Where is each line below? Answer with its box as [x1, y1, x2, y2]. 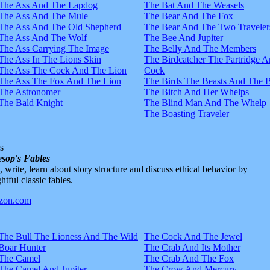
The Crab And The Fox [144, 253, 234, 263]
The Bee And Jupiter [144, 32, 223, 43]
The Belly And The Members [144, 43, 256, 54]
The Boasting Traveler [144, 108, 229, 119]
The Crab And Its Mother [144, 242, 240, 253]
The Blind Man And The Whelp [144, 97, 266, 108]
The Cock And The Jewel [144, 231, 242, 242]
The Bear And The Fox [144, 10, 233, 21]
